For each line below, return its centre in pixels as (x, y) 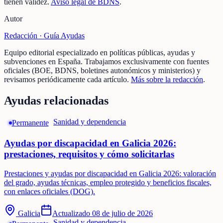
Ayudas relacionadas (56, 101)
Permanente (30, 123)
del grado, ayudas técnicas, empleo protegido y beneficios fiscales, (108, 183)
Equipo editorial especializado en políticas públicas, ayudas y (100, 53)
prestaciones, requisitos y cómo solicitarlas (89, 154)
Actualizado (72, 214)
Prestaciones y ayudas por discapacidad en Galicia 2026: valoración (110, 174)
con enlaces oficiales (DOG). (50, 192)
